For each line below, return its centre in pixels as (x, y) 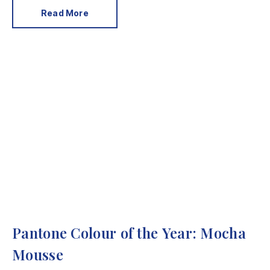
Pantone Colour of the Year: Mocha (129, 233)
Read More (65, 13)
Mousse (38, 254)
